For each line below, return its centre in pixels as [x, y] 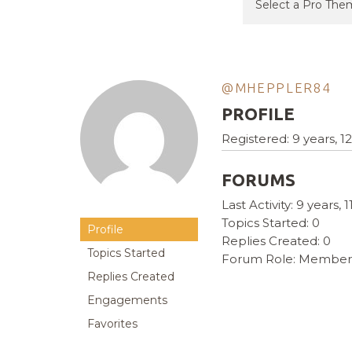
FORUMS [258, 180]
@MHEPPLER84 [276, 88]
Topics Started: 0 [271, 223]
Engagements [127, 301]
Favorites [112, 324]
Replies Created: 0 [276, 241]
